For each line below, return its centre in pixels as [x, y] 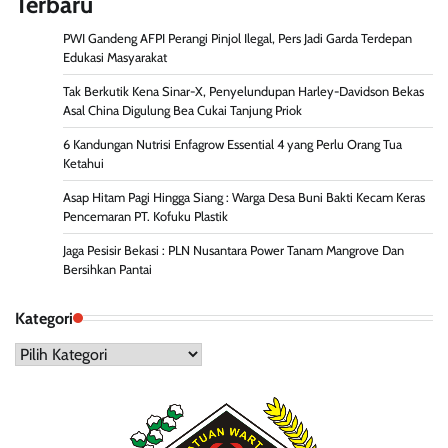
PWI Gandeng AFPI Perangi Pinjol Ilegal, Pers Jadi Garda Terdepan [237, 38]
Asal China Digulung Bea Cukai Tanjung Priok [182, 110]
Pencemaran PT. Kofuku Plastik [145, 216]
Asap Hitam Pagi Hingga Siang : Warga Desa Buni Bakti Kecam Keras [244, 197]
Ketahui [83, 163]
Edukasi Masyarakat [115, 57]
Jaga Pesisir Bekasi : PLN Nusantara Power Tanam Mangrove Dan [233, 250]
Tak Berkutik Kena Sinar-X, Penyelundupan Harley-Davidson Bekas [243, 91]
